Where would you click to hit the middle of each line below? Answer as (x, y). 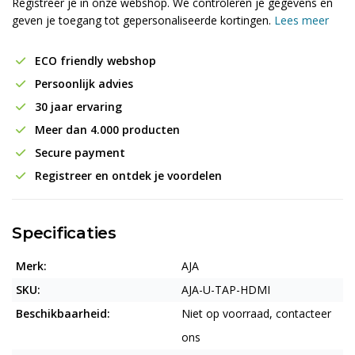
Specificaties (64, 233)
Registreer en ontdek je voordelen (127, 176)
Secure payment (78, 153)
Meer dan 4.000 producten (106, 130)
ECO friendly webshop (94, 61)
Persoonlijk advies (82, 84)
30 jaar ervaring (77, 107)
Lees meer (302, 20)
